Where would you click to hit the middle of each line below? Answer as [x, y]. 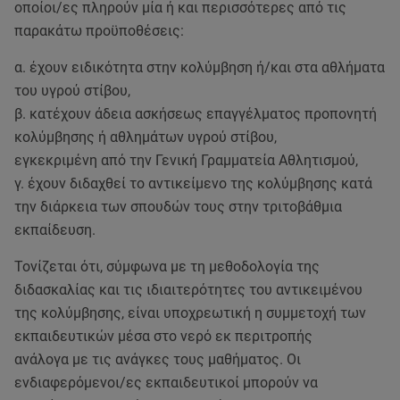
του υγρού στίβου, [72, 91]
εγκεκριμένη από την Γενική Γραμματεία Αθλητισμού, [186, 160]
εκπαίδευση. [55, 230]
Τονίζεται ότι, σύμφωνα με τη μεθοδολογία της [167, 267]
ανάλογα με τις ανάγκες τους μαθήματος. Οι [158, 359]
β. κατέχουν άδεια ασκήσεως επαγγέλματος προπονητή [196, 114]
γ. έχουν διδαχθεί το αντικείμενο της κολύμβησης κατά [193, 183]
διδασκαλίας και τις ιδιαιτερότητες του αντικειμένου [188, 290]
